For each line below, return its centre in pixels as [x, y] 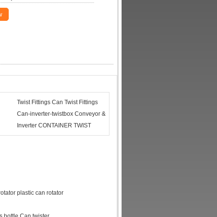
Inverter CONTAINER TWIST [54, 125]
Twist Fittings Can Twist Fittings [57, 102]
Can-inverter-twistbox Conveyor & [61, 114]
